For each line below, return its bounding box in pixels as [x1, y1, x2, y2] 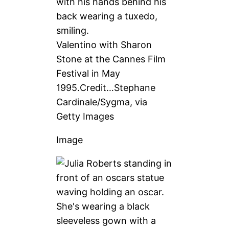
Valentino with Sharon [56, 39, 152, 50]
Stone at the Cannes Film [56, 53, 166, 64]
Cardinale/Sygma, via [56, 96, 148, 107]
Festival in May [56, 67, 121, 79]
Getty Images [56, 110, 114, 122]
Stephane [114, 82, 156, 93]
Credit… [80, 82, 114, 93]
